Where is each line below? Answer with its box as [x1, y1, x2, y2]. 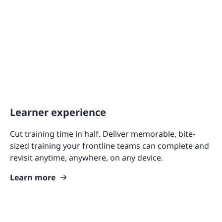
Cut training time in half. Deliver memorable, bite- [10, 128, 195, 139]
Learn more [10, 171, 55, 183]
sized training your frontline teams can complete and [10, 140, 209, 151]
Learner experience [10, 105, 106, 119]
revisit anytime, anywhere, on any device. [10, 152, 163, 163]
